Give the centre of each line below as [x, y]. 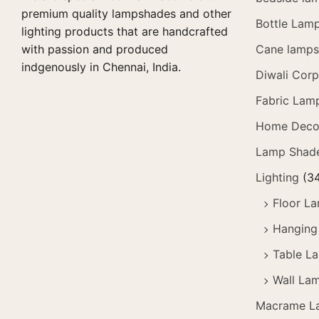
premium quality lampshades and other [126, 13]
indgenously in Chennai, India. [101, 67]
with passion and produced [95, 49]
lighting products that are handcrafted [125, 31]
